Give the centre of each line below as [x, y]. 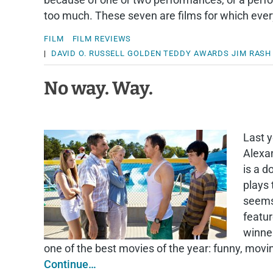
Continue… [70, 264]
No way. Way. [98, 88]
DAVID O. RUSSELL [88, 53]
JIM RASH [252, 53]
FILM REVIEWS [102, 39]
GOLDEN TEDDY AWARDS [179, 53]
